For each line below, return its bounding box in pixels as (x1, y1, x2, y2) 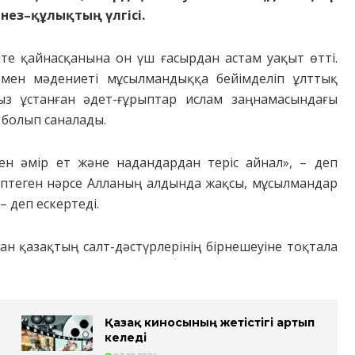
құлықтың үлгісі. (31, 6, 145, 25)
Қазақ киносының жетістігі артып (105, 315, 315, 330)
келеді (105, 330, 147, 345)
